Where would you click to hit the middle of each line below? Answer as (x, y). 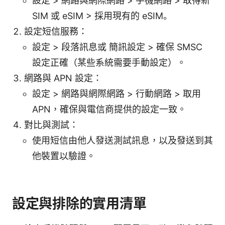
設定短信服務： (56, 31)
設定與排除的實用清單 (79, 203)
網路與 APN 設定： (63, 78)
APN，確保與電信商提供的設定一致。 (109, 109)
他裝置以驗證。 (64, 156)
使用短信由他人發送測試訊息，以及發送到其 (123, 140)
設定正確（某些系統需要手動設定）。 (109, 62)
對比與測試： (51, 125)
